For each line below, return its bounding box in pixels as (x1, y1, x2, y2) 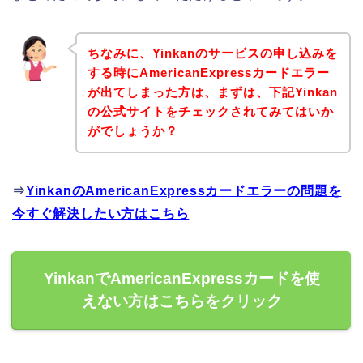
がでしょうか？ (87, 124, 178, 139)
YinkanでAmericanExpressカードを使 (43, 270, 320, 288)
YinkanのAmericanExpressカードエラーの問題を (25, 184, 342, 199)
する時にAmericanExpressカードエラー (87, 66, 330, 80)
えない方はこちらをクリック (81, 293, 282, 310)
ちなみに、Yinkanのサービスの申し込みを (87, 46, 338, 61)
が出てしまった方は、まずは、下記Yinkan (87, 85, 338, 100)
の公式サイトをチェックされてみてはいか (87, 105, 334, 119)
